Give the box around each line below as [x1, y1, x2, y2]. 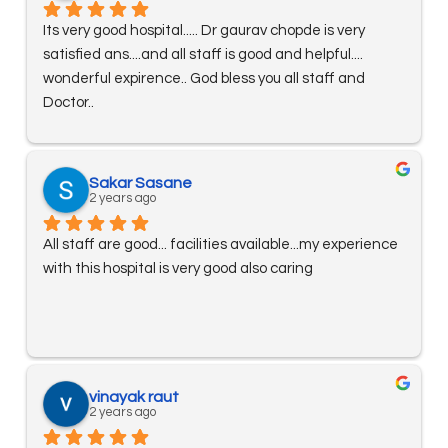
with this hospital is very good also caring [43, 261, 313, 277]
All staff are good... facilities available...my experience [43, 237, 398, 253]
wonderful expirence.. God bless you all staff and [43, 71, 365, 87]
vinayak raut [89, 389, 179, 406]
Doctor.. [43, 95, 94, 111]
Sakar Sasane [89, 175, 192, 192]
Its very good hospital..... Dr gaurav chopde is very [43, 23, 365, 39]
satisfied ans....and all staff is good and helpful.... [43, 47, 363, 63]
